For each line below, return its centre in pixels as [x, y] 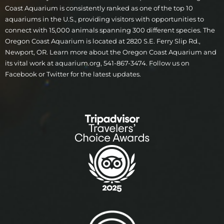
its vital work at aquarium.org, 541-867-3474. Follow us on [97, 63]
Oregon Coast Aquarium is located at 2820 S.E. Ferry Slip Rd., [103, 41]
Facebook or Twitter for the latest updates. [73, 74]
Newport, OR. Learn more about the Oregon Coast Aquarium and [111, 52]
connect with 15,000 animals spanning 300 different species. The [110, 30]
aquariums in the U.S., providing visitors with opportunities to [104, 19]
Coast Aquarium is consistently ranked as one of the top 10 [99, 8]
